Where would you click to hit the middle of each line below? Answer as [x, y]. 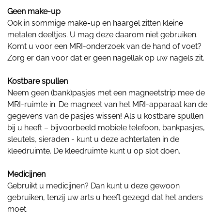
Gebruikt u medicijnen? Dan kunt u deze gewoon [93, 186]
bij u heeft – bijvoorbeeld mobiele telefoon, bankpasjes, [106, 127]
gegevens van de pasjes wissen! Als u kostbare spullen [105, 116]
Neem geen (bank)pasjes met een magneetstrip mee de [106, 93]
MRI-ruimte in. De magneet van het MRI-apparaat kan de [107, 104]
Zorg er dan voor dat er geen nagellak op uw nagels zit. [106, 58]
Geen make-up [34, 11]
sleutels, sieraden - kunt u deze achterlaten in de [93, 139]
